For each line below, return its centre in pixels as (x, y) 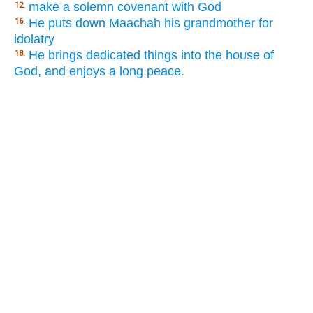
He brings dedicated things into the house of (151, 56)
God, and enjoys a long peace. (99, 72)
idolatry (34, 39)
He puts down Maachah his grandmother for (151, 23)
